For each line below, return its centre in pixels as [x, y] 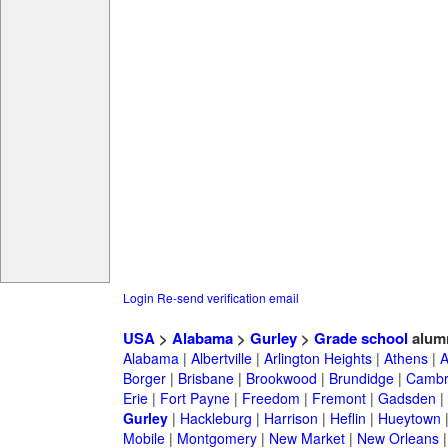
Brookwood [281, 378]
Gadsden [406, 398]
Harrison [290, 418]
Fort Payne [194, 398]
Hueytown [409, 418]
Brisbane [205, 378]
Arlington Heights [317, 358]
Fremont [338, 398]
